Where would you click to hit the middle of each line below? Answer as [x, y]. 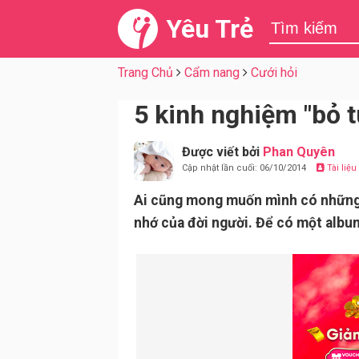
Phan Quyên [299, 152]
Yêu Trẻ [210, 29]
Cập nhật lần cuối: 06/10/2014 [245, 168]
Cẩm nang [212, 73]
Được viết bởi [222, 152]
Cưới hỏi [274, 73]
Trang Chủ [145, 73]
